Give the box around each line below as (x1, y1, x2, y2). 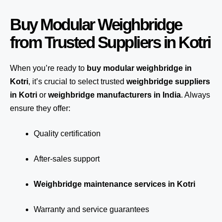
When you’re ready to (10, 64, 87, 72)
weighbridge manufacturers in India (48, 91, 181, 99)
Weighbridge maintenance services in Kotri (34, 180, 195, 188)
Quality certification (34, 129, 101, 138)
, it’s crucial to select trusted (28, 77, 126, 86)
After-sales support (34, 155, 100, 163)
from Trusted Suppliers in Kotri (10, 33, 211, 52)
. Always (181, 91, 210, 99)
